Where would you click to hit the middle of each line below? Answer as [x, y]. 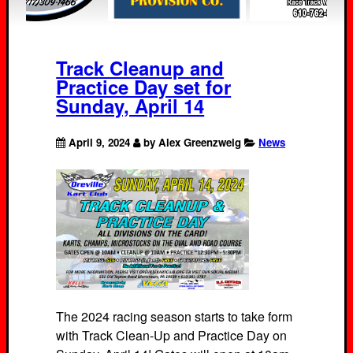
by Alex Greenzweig [193, 142]
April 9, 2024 [100, 142]
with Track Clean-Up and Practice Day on [172, 335]
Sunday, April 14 [130, 106]
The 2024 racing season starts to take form [175, 316]
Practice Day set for [144, 87]
